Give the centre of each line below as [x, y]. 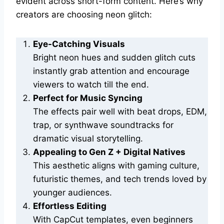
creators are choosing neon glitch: [84, 14]
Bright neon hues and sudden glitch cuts [114, 57]
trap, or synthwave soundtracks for [103, 125]
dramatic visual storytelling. [88, 138]
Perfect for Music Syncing [88, 98]
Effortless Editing [70, 206]
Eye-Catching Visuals [79, 44]
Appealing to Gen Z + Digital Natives [109, 152]
